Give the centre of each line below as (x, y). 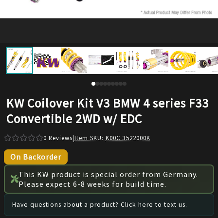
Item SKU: (90, 138)
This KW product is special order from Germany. (108, 174)
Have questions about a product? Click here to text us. (100, 204)
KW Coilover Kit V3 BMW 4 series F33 (107, 103)
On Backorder (36, 156)
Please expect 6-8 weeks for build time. (92, 184)
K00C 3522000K (128, 138)
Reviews (59, 138)
